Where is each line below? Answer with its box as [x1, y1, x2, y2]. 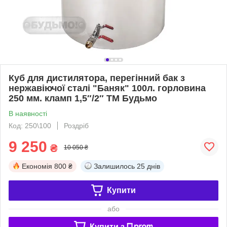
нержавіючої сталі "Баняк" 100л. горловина [9, 83, 206, 93]
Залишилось [94, 162, 135, 170]
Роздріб [64, 121, 89, 130]
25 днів [137, 162, 160, 170]
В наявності [9, 109, 47, 118]
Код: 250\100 [9, 121, 51, 130]
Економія [22, 162, 52, 170]
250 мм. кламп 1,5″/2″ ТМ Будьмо [9, 93, 157, 103]
